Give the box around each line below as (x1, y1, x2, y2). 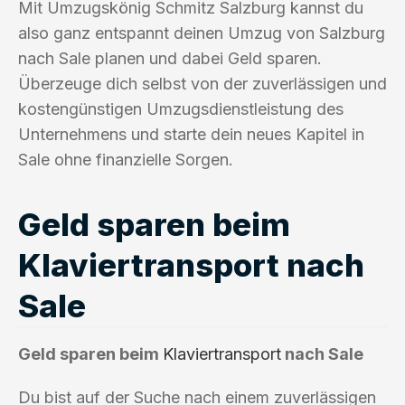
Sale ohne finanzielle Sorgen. (18, 149, 233, 169)
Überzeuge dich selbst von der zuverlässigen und (18, 73, 387, 93)
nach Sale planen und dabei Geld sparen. (18, 48, 322, 68)
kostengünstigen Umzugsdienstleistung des (18, 99, 344, 118)
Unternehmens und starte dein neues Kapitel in (18, 124, 364, 144)
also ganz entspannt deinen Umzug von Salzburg (18, 23, 385, 42)
